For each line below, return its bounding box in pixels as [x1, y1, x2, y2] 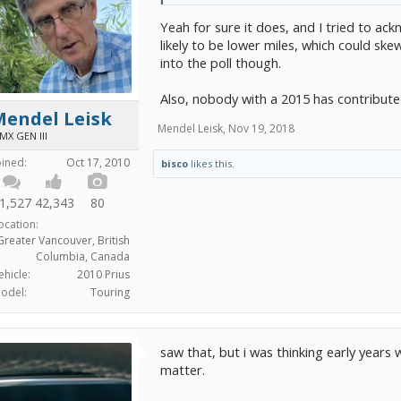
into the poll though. [160, 54, 281, 73]
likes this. [188, 157, 235, 171]
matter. [160, 360, 205, 379]
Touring [90, 284, 130, 300]
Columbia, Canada [36, 248, 130, 264]
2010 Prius [77, 266, 130, 282]
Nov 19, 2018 [228, 121, 294, 137]
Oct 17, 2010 [66, 154, 130, 170]
